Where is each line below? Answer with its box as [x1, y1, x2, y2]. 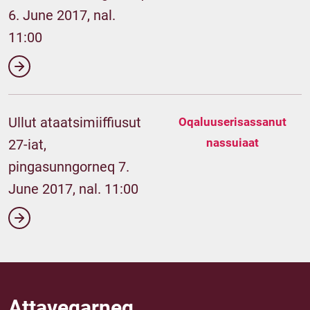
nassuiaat [206, 136, 259, 149]
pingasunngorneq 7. [8, 158, 129, 175]
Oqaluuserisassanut [179, 115, 286, 129]
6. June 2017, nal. [8, 7, 116, 24]
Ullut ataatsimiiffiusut [8, 114, 141, 131]
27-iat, [8, 136, 46, 153]
